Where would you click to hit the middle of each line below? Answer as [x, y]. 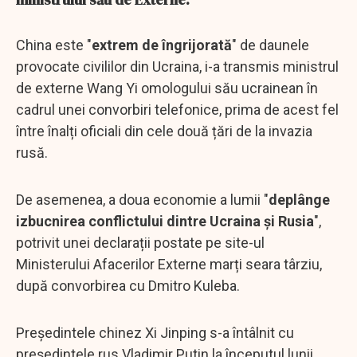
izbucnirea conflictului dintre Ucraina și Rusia [165, 221]
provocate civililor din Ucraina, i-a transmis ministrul [177, 66]
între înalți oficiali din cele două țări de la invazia [164, 131]
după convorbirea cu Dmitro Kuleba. [129, 285]
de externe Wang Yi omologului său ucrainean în [167, 88]
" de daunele [271, 45]
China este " [54, 45]
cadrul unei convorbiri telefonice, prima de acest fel [177, 109]
